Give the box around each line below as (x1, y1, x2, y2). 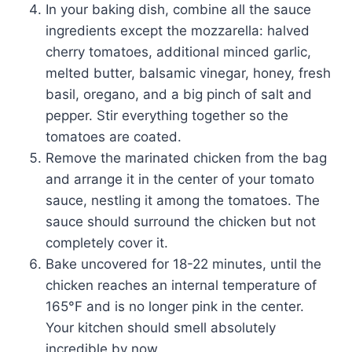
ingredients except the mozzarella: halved (46, 22, 310, 38)
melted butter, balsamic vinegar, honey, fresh (46, 64, 331, 81)
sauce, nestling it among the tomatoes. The (46, 192, 320, 208)
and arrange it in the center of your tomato (46, 170, 314, 187)
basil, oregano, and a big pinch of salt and (46, 86, 312, 102)
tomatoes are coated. (46, 128, 181, 145)
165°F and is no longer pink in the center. (46, 298, 304, 314)
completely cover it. (46, 234, 168, 251)
